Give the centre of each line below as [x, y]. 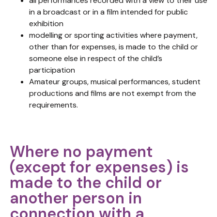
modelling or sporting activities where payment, [113, 35]
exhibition [46, 23]
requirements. [54, 105]
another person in [76, 198]
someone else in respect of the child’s [96, 58]
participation [52, 70]
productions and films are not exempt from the [113, 93]
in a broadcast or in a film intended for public [108, 12]
